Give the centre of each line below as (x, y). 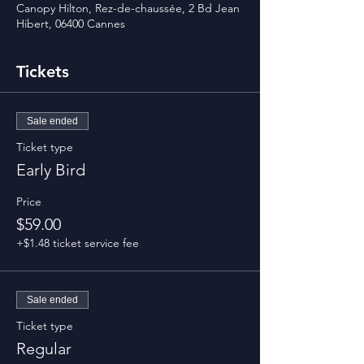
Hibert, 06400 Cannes (71, 24)
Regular (44, 349)
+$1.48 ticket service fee (78, 243)
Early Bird (51, 170)
